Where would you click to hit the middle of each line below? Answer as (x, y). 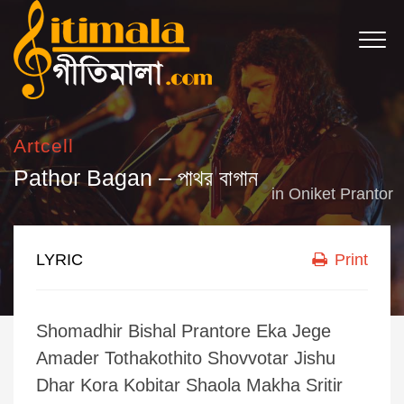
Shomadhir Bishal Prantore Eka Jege (184, 331)
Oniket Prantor (341, 194)
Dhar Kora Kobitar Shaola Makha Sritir (189, 385)
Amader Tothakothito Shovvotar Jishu (186, 358)
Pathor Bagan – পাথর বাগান (136, 178)
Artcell (44, 146)
